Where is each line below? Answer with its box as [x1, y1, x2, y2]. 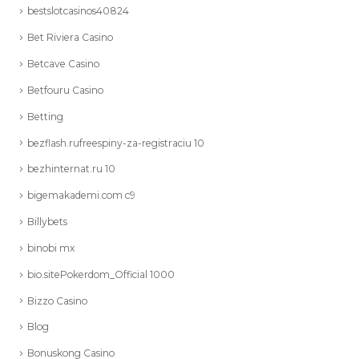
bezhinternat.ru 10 [27, 163, 115, 175]
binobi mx [27, 241, 75, 254]
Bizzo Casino [27, 294, 87, 307]
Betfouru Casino [27, 83, 103, 96]
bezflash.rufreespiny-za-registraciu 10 [27, 136, 204, 149]
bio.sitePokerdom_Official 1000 [27, 268, 175, 280]
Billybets [27, 216, 67, 228]
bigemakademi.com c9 [27, 189, 135, 202]
